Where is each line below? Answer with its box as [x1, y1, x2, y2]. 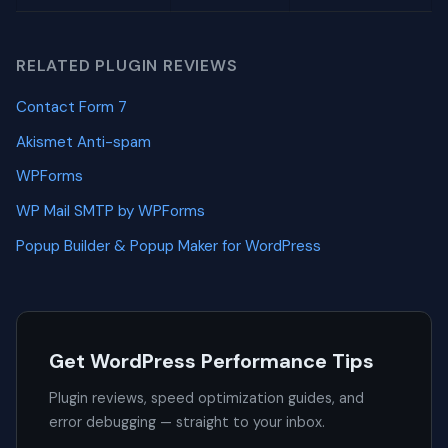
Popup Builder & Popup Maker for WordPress [16, 235, 321, 256]
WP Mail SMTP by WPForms [16, 201, 205, 222]
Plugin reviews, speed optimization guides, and [49, 389, 364, 408]
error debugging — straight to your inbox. [49, 413, 325, 432]
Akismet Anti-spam [16, 131, 151, 152]
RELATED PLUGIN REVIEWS [16, 54, 238, 76]
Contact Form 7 [16, 97, 127, 118]
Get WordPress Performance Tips [49, 348, 374, 375]
